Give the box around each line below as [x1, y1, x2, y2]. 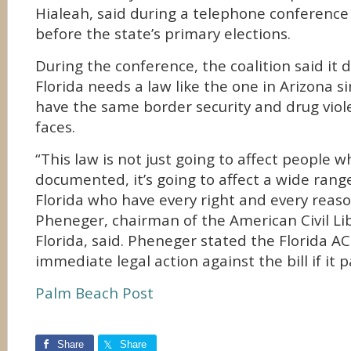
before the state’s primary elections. [35, 24, 291, 44]
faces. [35, 117, 75, 137]
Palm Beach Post [35, 283, 154, 303]
